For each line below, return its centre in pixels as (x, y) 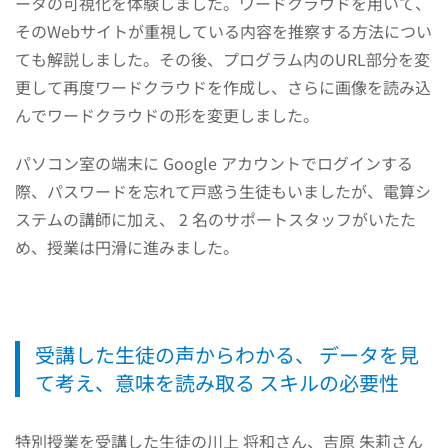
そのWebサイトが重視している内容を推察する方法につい (223, 30)
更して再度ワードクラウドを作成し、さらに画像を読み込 (223, 86)
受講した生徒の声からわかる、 (177, 354)
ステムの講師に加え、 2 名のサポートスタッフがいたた (215, 218)
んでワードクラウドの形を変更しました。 (167, 114)
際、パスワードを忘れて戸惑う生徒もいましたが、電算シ (223, 190)
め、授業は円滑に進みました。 (127, 246)
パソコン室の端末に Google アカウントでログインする (214, 162)
